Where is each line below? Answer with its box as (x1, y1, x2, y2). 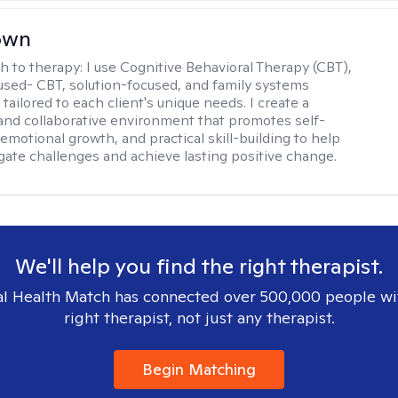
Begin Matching (142, 359, 256, 379)
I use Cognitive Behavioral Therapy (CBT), (86, 58, 353, 76)
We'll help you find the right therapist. (15, 252, 383, 280)
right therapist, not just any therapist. (63, 307, 335, 328)
